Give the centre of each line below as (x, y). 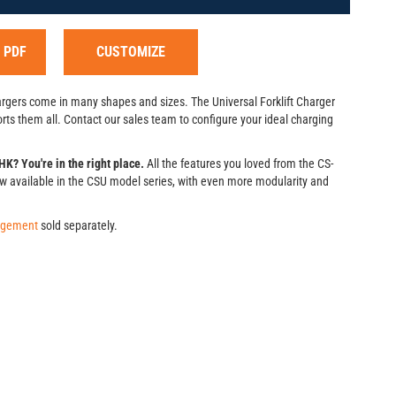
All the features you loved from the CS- (239, 164)
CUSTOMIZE (130, 52)
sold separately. (78, 225)
